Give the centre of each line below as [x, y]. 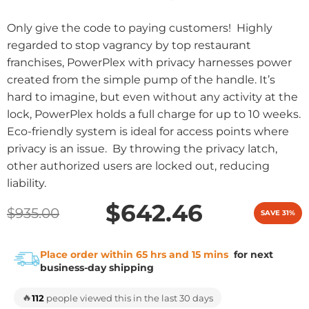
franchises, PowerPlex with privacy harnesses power [149, 62]
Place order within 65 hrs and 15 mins [134, 254]
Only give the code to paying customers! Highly [140, 28]
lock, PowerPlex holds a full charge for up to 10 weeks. [154, 114]
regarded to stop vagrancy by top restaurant [129, 45]
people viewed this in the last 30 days [129, 298]
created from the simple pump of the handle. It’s [141, 80]
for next [252, 254]
